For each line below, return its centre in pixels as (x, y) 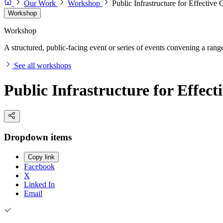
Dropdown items (38, 137)
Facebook (39, 167)
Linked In (39, 185)
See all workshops (43, 66)
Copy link (41, 157)
